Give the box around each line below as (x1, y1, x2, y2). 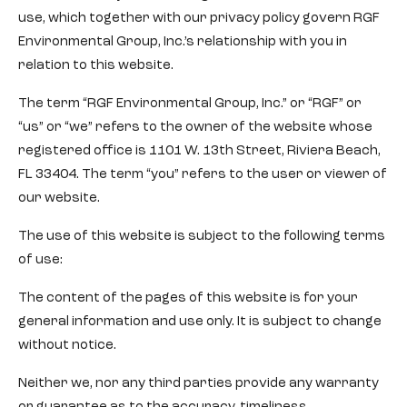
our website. (18, 192, 100, 205)
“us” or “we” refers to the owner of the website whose (18, 121, 372, 134)
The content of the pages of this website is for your (18, 292, 358, 305)
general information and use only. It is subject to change (18, 315, 382, 329)
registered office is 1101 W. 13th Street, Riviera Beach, (18, 144, 381, 158)
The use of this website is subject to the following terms (18, 230, 385, 243)
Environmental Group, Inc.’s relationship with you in (18, 35, 347, 49)
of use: (18, 253, 63, 267)
